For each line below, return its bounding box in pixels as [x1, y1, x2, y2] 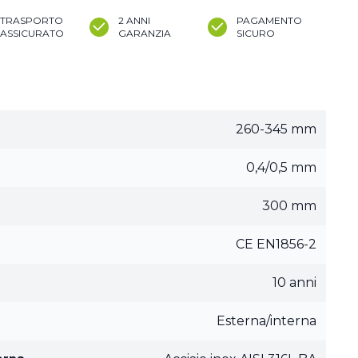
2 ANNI [118, 14, 150, 26]
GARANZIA [118, 27, 171, 39]
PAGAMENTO [237, 14, 302, 26]
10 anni [272, 275, 316, 290]
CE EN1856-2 [236, 237, 316, 252]
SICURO [237, 27, 275, 39]
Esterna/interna [217, 313, 316, 328]
